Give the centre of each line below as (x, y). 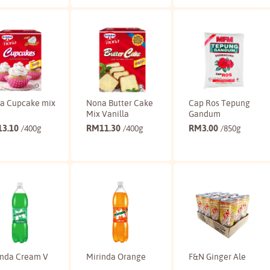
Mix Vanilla (108, 114)
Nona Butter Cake (120, 103)
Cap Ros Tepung (219, 103)
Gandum (204, 114)
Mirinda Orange (116, 256)
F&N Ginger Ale (217, 256)
